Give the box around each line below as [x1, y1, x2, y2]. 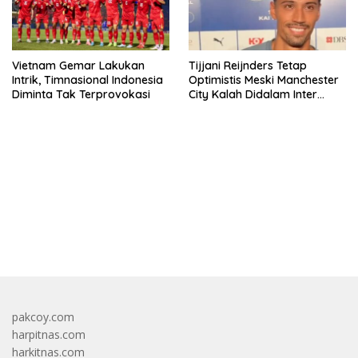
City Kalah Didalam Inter [189, 86, 317, 101]
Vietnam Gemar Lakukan [12, 58, 145, 73]
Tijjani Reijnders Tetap [189, 58, 307, 73]
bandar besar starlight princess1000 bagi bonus [12, 219, 256, 235]
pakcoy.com [12, 308, 74, 324]
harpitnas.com [12, 326, 86, 342]
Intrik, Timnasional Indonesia [12, 72, 163, 87]
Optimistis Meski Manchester [189, 72, 339, 87]
